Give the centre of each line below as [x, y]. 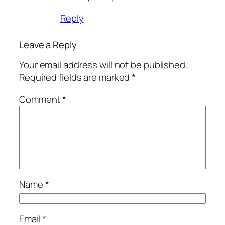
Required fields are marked [76, 78]
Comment [41, 99]
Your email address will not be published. [103, 65]
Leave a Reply [48, 44]
